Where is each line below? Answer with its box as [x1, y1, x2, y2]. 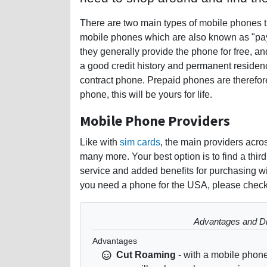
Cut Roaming [116, 249, 176, 260]
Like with [80, 136, 120, 147]
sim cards [120, 136, 160, 147]
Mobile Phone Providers [80, 111, 230, 130]
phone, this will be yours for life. [80, 89, 212, 100]
